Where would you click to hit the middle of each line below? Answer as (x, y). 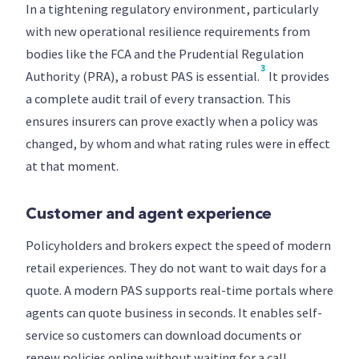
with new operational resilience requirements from (168, 32)
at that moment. (72, 166)
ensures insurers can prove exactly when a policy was (172, 121)
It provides (298, 77)
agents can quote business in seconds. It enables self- (174, 313)
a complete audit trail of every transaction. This (158, 99)
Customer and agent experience (149, 215)
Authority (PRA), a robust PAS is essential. (143, 77)
